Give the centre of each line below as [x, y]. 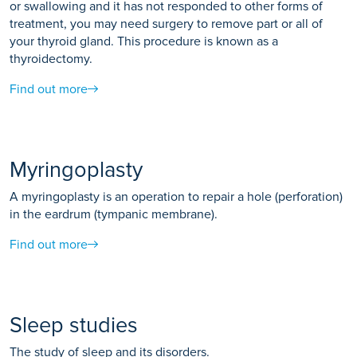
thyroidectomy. [51, 59]
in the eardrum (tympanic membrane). [114, 214]
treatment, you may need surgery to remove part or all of [166, 24]
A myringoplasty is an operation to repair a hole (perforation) [176, 196]
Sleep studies [74, 325]
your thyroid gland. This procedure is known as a [144, 41]
